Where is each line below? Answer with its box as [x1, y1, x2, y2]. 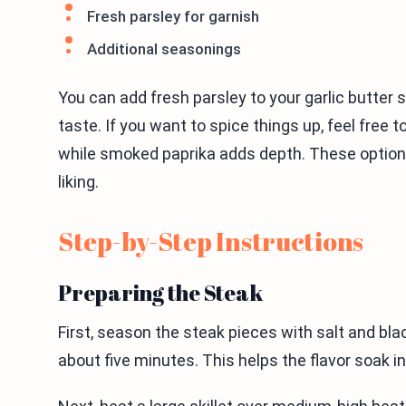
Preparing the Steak [58, 278, 263, 307]
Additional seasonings [87, 40, 241, 58]
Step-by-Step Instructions [58, 224, 363, 258]
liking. [58, 172, 99, 191]
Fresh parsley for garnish [87, 7, 259, 25]
